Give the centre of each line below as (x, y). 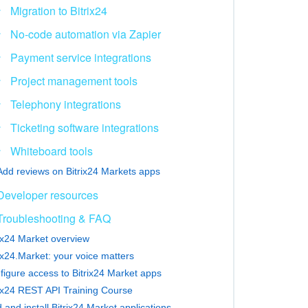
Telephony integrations (65, 104)
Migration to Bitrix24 (58, 10)
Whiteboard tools (51, 151)
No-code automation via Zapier (85, 34)
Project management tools (74, 80)
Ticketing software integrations (84, 127)
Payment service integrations (80, 57)
